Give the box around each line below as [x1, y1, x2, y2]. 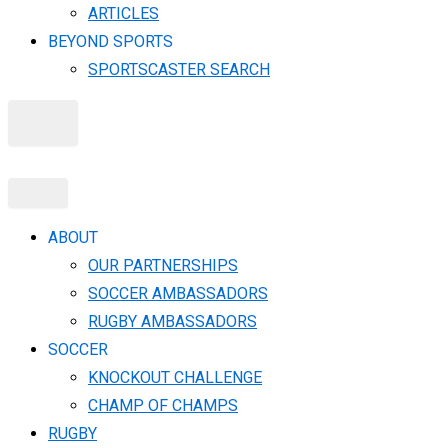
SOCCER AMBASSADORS [88, 284, 268, 303]
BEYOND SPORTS [48, 32, 173, 51]
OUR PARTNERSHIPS [88, 256, 238, 275]
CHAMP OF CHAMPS [88, 396, 238, 415]
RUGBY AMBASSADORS [88, 312, 257, 331]
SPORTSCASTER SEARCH [88, 60, 270, 79]
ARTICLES [88, 4, 159, 23]
